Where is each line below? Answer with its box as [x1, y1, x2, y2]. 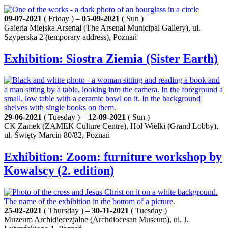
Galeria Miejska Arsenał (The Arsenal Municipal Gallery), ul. [4, 23, 201, 32]
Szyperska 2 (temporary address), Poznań [4, 33, 137, 41]
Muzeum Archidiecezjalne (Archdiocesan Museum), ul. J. [4, 215, 189, 224]
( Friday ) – [42, 14, 82, 23]
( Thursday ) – [42, 206, 92, 215]
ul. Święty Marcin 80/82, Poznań [4, 130, 110, 139]
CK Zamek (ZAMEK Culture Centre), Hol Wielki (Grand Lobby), [4, 121, 218, 130]
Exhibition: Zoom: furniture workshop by [4, 150, 222, 163]
